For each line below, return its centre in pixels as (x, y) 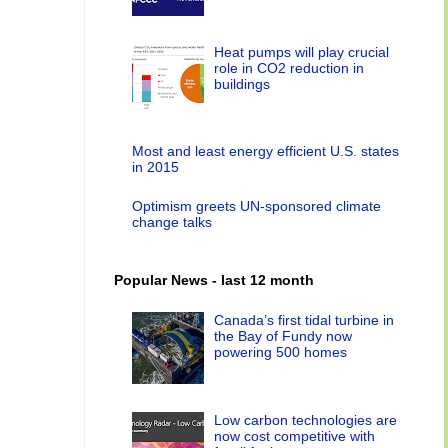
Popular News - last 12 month (214, 280)
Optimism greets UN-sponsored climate (256, 205)
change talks (171, 221)
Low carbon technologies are (306, 419)
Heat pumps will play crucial (302, 51)
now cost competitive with (295, 435)
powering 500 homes (281, 352)
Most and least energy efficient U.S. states (265, 151)
